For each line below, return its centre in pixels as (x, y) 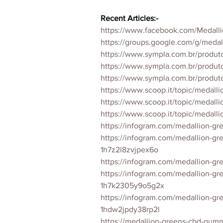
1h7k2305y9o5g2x (132, 185)
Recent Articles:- (129, 18)
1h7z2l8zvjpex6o (129, 150)
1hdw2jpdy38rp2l (130, 209)
